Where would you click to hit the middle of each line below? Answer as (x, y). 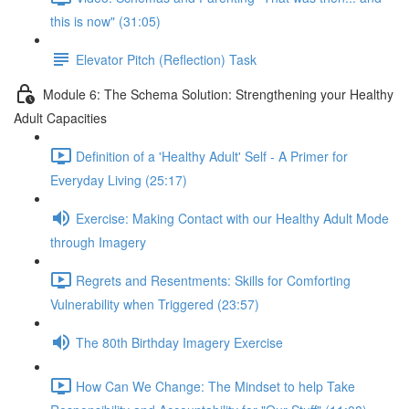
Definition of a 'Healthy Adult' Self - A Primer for (212, 156)
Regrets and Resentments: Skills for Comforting (213, 280)
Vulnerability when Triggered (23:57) (155, 304)
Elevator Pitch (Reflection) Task (166, 59)
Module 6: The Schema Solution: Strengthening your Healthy (218, 94)
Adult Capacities (60, 118)
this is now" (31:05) (105, 21)
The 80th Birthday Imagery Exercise (179, 342)
